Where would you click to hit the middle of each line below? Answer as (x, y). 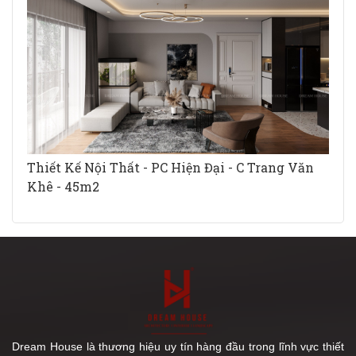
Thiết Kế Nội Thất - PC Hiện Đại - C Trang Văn (170, 167)
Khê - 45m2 (63, 186)
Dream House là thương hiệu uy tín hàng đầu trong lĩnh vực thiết (178, 346)
